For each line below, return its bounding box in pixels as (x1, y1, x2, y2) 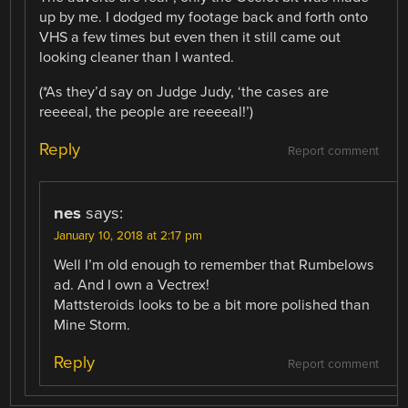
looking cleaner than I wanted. (39, 48, 235, 67)
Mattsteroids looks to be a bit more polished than (54, 296, 371, 315)
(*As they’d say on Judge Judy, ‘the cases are (39, 83, 330, 102)
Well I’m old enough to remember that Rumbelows (54, 256, 375, 275)
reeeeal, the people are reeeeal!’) (39, 103, 254, 122)
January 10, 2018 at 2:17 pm (54, 229, 203, 244)
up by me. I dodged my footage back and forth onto (39, 8, 369, 27)
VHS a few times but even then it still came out (39, 28, 342, 47)
